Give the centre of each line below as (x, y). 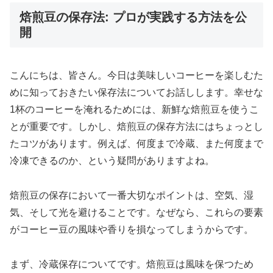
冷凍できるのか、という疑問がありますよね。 (112, 160)
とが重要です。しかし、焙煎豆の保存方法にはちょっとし (136, 126)
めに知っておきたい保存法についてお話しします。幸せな (136, 92)
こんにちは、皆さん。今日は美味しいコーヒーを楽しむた (136, 75)
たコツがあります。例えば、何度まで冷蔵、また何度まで (136, 143)
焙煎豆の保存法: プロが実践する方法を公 (133, 17)
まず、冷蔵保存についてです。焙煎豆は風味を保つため (132, 264)
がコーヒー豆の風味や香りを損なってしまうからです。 (132, 229)
